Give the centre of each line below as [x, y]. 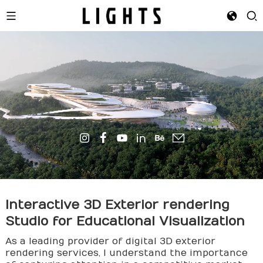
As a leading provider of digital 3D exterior [110, 241]
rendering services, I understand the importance [126, 253]
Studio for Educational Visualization [125, 221]
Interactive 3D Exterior [84, 205]
